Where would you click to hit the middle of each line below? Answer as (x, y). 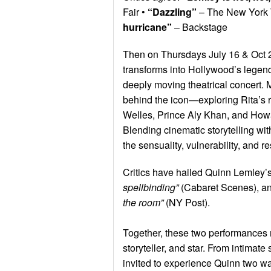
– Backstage (200, 27)
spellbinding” (151, 187)
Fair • (135, 11)
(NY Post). (187, 202)
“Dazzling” (172, 11)
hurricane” (147, 27)
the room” (143, 202)
